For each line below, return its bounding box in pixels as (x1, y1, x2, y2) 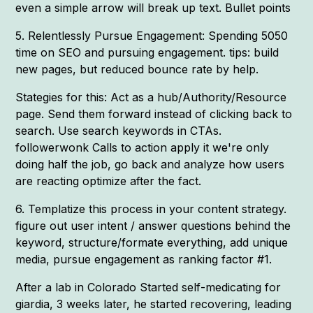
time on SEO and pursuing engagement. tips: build (15, 45, 279, 59)
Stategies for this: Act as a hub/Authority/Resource (15, 89, 287, 104)
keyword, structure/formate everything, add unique (15, 235, 289, 249)
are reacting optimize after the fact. (15, 173, 202, 188)
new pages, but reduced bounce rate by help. (15, 61, 259, 76)
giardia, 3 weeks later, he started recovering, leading (15, 296, 292, 311)
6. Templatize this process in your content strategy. (15, 201, 287, 216)
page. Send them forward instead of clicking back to (15, 106, 293, 121)
